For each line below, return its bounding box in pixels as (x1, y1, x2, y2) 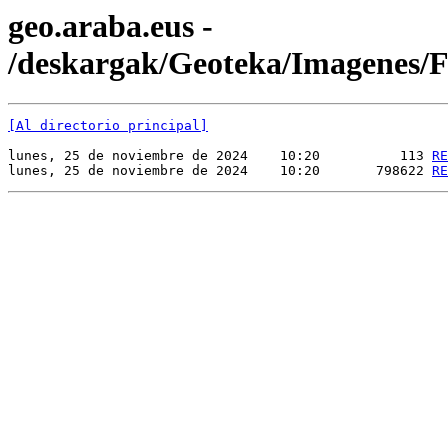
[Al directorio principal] (8, 118, 208, 134)
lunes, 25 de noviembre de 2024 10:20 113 (8, 148, 432, 164)
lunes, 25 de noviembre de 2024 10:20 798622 (8, 163, 432, 179)
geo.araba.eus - (8, 8, 213, 44)
